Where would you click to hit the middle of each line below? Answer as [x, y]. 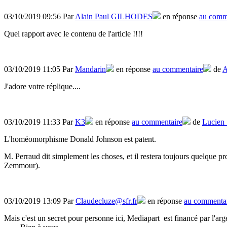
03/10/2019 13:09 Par [40, 201]
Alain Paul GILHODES [114, 17]
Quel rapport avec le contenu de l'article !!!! [73, 34]
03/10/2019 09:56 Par [40, 17]
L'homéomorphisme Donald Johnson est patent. [80, 139]
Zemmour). [22, 166]
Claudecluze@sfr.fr [106, 201]
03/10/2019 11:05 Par [40, 69]
